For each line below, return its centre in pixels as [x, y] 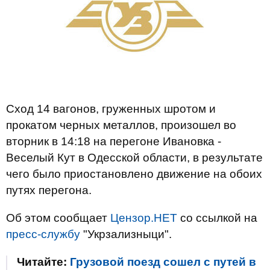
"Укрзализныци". [126, 234]
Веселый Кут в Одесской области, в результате [134, 158]
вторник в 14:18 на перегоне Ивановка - [114, 141]
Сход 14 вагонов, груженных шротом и [111, 109]
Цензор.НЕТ [144, 218]
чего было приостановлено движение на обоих [134, 174]
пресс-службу [43, 234]
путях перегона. [49, 190]
